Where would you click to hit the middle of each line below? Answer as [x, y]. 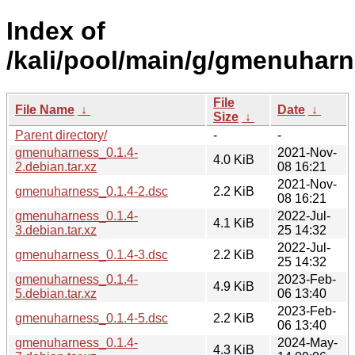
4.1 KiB [234, 223]
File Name [45, 109]
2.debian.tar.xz [56, 166]
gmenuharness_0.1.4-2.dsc [92, 191]
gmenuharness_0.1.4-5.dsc [92, 318]
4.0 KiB [234, 159]
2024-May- [307, 342]
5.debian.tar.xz [56, 293]
